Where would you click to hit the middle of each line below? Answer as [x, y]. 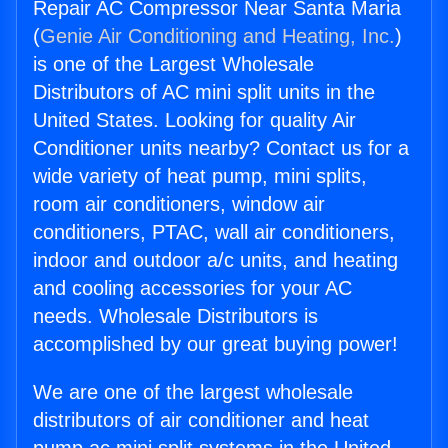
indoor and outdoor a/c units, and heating [215, 260]
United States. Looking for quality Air [194, 120]
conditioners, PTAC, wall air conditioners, [214, 232]
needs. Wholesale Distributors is [175, 316]
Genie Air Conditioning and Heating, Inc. [217, 36]
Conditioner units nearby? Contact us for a [221, 148]
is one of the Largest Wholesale [173, 64]
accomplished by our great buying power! [215, 344]
